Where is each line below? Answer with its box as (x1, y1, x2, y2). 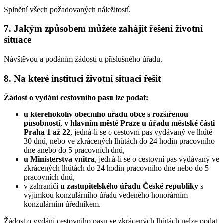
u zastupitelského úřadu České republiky (60, 182, 198, 191)
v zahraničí (24, 182, 60, 191)
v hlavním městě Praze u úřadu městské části (64, 119, 215, 128)
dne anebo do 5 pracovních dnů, (24, 146, 125, 155)
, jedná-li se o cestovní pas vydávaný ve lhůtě (70, 128, 212, 137)
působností (24, 119, 60, 128)
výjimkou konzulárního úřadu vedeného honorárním (24, 191, 188, 200)
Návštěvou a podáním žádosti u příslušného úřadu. (4, 54, 162, 63)
